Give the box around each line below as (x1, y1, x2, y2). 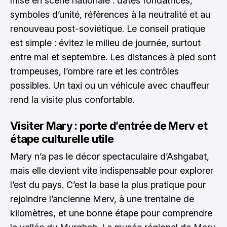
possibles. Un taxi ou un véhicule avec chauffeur (10, 80, 209, 91)
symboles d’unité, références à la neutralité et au (10, 9, 210, 20)
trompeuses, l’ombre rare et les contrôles (10, 66, 179, 77)
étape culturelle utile (10, 132, 114, 145)
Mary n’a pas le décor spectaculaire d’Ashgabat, (10, 151, 209, 162)
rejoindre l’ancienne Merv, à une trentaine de (10, 194, 194, 204)
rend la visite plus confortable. (10, 94, 134, 105)
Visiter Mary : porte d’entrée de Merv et (10, 119, 208, 132)
